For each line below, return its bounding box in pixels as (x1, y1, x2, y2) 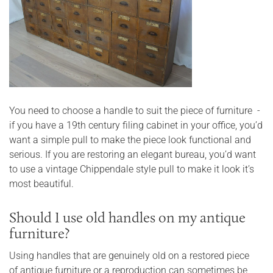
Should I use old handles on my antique (9, 208, 246, 227)
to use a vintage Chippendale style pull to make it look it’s (9, 163, 254, 175)
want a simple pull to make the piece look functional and (9, 134, 251, 146)
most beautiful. (9, 178, 74, 190)
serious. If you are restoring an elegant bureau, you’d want (9, 149, 256, 161)
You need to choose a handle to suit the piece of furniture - (9, 105, 260, 117)
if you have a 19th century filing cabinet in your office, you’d (9, 119, 263, 132)
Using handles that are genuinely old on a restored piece (9, 250, 249, 262)
